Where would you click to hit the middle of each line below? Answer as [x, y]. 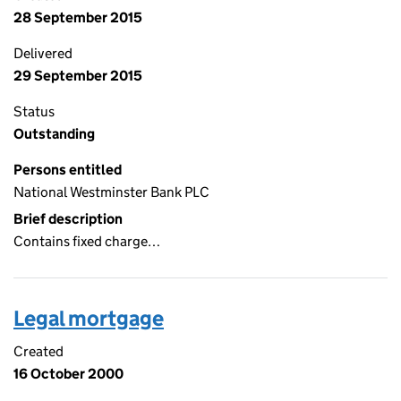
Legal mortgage [89, 318]
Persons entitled [68, 170]
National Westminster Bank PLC [111, 192]
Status [34, 111]
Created [38, 351]
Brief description [68, 219]
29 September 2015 [78, 76]
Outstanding [54, 134]
